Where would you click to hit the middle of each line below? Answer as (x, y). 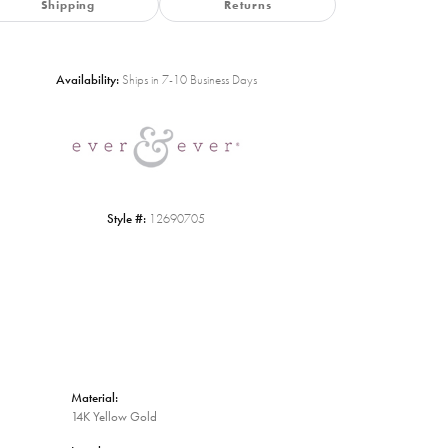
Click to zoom (256, 154)
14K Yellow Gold (114, 417)
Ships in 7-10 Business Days (189, 80)
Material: (94, 398)
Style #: (126, 219)
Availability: (87, 80)
